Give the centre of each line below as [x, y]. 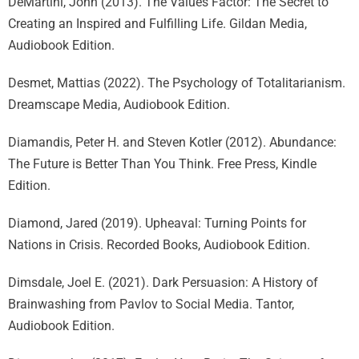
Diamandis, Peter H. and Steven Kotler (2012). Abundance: [172, 142]
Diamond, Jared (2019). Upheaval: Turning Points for [157, 223]
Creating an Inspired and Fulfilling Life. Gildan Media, [157, 24]
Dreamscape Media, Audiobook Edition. [119, 105]
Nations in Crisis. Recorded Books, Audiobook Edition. [159, 245]
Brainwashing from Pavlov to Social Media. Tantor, [151, 304]
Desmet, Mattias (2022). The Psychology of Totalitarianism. [177, 83]
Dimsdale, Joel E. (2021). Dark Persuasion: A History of [163, 282]
